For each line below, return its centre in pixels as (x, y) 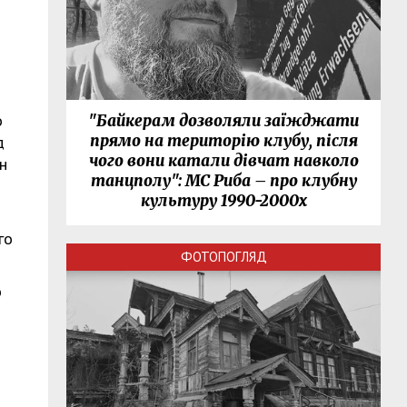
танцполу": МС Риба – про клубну (223, 181)
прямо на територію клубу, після (223, 141)
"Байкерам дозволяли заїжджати (224, 121)
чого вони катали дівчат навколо (223, 161)
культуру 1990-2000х (223, 201)
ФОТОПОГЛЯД (223, 257)
